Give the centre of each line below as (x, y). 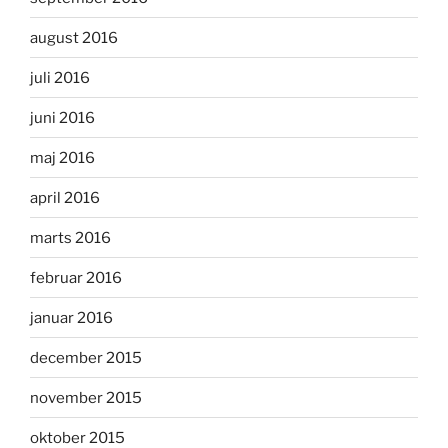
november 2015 (86, 397)
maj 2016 (62, 157)
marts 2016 (70, 237)
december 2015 (86, 357)
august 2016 (74, 37)
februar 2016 (76, 277)
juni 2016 (62, 117)
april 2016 (65, 197)
